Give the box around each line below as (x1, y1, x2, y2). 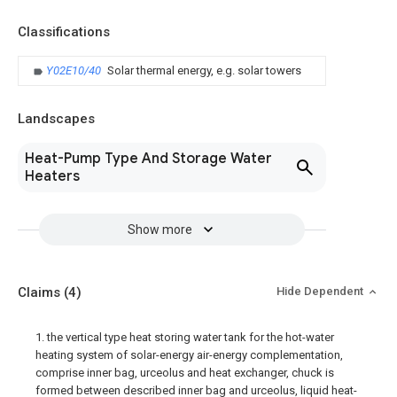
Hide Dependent (276, 284, 366, 298)
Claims (18, 284, 64, 300)
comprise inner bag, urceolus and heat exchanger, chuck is (35, 366, 334, 379)
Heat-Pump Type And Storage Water (25, 150, 272, 167)
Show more (127, 222, 192, 237)
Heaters (25, 167, 80, 185)
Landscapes (18, 111, 95, 127)
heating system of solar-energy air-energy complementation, (35, 348, 343, 362)
